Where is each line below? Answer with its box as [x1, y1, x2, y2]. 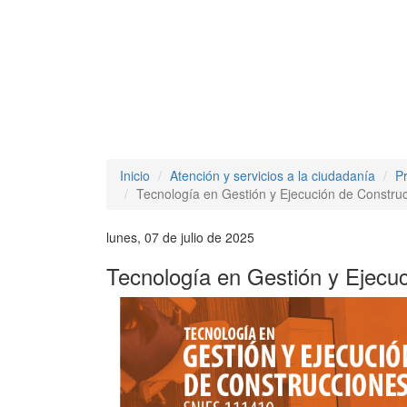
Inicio [120, 166, 150, 184]
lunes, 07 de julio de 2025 [106, 228, 254, 246]
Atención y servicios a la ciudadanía [170, 166, 375, 184]
